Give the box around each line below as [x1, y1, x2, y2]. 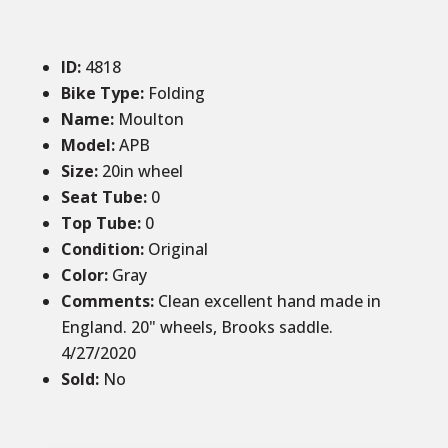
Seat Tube [60, 186, 143, 208]
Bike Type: [60, 82, 148, 104]
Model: [60, 134, 115, 156]
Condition [60, 238, 140, 260]
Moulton [113, 108, 184, 130]
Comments [60, 290, 150, 312]
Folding [147, 82, 205, 104]
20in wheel [101, 160, 183, 182]
